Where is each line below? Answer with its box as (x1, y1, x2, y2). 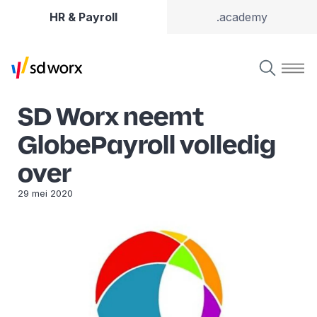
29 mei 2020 (18, 188, 73, 199)
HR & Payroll (50, 10, 117, 24)
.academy (217, 10, 267, 24)
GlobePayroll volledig (18, 128, 276, 161)
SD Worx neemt (18, 100, 204, 132)
